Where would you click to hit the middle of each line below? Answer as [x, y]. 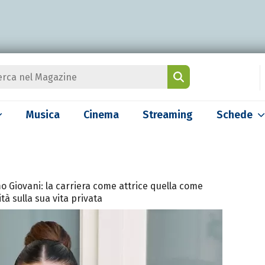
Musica [43, 115]
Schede [235, 115]
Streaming [168, 115]
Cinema [101, 115]
